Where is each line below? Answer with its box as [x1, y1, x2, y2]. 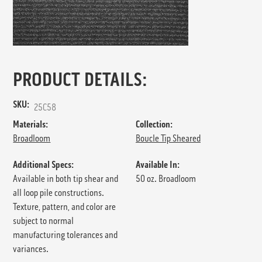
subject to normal [13, 215, 74, 226]
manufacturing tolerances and [13, 229, 118, 240]
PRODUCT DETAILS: [13, 68, 147, 91]
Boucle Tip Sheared [136, 132, 201, 144]
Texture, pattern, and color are [13, 201, 116, 212]
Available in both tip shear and [13, 173, 119, 184]
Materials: [13, 118, 49, 130]
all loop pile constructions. [13, 187, 105, 198]
